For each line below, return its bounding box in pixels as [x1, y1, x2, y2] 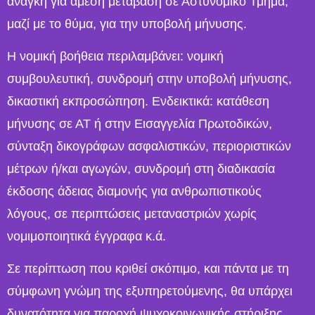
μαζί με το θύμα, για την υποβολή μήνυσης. [7, 16, 247, 31]
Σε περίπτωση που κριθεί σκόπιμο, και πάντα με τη [7, 262, 289, 276]
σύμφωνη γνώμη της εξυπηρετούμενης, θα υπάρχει [7, 284, 292, 299]
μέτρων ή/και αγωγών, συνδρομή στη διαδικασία [7, 161, 275, 176]
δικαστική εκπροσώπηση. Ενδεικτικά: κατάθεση [7, 94, 269, 108]
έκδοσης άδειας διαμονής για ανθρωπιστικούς [7, 184, 262, 198]
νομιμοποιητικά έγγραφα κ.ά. [7, 229, 166, 243]
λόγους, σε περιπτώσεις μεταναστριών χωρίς [7, 206, 257, 221]
